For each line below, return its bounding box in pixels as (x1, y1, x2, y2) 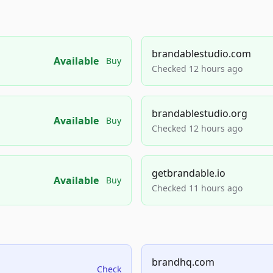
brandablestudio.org (152, 107, 247, 120)
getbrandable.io (152, 166, 225, 180)
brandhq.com (152, 255, 214, 269)
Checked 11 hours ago (152, 182, 243, 194)
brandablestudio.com (152, 47, 251, 60)
